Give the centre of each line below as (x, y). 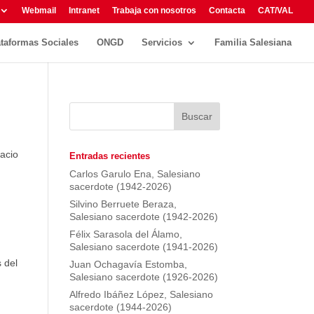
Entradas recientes (109, 156)
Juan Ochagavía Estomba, (128, 264)
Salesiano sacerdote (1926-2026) (143, 277)
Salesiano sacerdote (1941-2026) (143, 247)
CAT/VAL (275, 11)
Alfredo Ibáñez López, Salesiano (141, 294)
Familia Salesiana (253, 42)
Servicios (162, 42)
